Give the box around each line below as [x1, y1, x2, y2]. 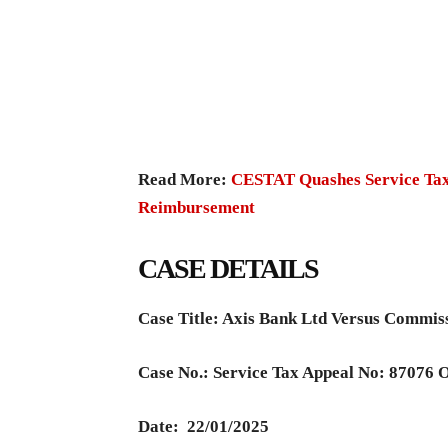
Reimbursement [138, 197, 255, 217]
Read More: [138, 169, 231, 189]
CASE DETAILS [138, 252, 318, 284]
